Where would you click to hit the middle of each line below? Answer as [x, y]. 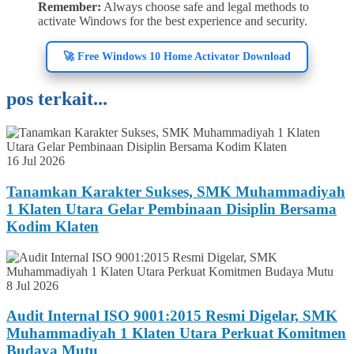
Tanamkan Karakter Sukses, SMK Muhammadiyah [176, 192]
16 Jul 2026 [36, 161]
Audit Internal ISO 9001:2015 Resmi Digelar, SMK [172, 316]
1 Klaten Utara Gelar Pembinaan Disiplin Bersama [171, 209]
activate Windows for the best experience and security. [173, 21]
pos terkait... [57, 99]
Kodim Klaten [53, 226]
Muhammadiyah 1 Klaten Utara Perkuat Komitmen [176, 333]
